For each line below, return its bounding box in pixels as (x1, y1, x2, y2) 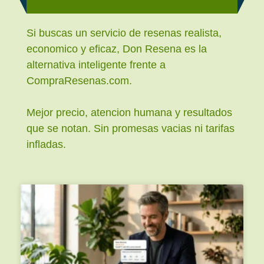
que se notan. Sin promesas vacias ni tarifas (27, 122, 235, 134)
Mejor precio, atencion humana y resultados (27, 106, 232, 118)
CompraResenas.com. (27, 74, 132, 87)
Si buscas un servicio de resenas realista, (27, 27, 222, 39)
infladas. (27, 138, 66, 150)
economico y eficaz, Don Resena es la (27, 42, 207, 55)
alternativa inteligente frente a (27, 58, 166, 71)
